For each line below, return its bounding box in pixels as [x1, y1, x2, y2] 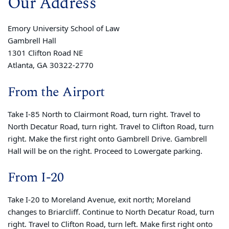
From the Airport [8, 82, 105, 102]
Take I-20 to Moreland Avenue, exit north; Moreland [8, 194, 191, 206]
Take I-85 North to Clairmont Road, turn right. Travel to [8, 108, 200, 120]
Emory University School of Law [8, 23, 120, 35]
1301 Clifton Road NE [8, 48, 83, 59]
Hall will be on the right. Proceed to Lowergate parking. [8, 145, 202, 157]
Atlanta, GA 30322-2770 [8, 60, 94, 72]
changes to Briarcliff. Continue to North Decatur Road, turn [8, 207, 214, 218]
